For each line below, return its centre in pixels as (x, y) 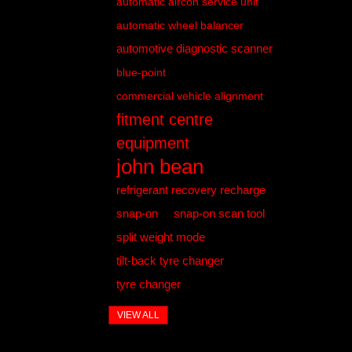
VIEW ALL (138, 315)
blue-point (141, 72)
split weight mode (160, 236)
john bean (159, 166)
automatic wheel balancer (180, 25)
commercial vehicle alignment (189, 95)
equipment (152, 143)
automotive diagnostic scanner (194, 48)
